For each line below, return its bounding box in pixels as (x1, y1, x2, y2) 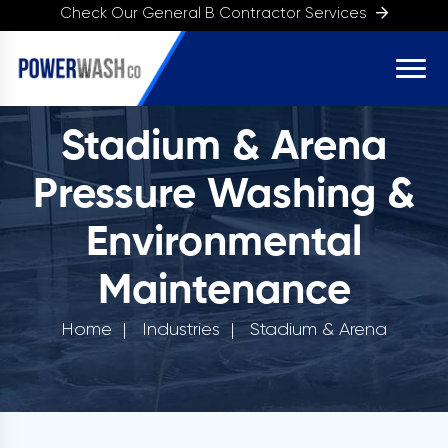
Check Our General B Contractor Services (60, 4, 371, 22)
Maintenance (97, 271, 351, 313)
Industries (142, 319, 220, 339)
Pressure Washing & (33, 175, 415, 217)
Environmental (86, 223, 362, 265)
